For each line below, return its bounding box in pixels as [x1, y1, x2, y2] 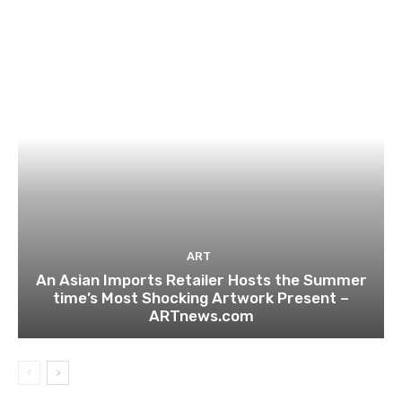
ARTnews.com [148, 306, 254, 325]
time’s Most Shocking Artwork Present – [53, 288, 349, 307]
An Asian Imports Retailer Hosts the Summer [35, 270, 367, 289]
